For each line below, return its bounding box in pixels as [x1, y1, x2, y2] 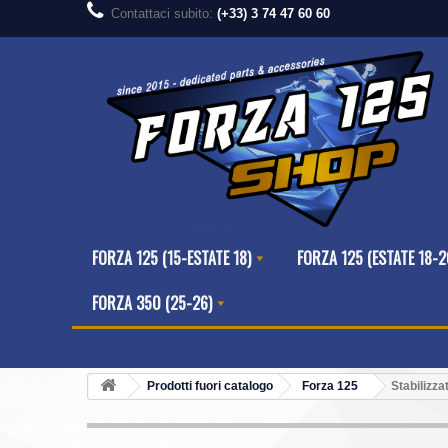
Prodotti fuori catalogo [147, 379, 273, 394]
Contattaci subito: [111, 6, 217, 21]
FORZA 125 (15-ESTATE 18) [92, 246, 251, 271]
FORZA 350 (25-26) [92, 291, 212, 316]
